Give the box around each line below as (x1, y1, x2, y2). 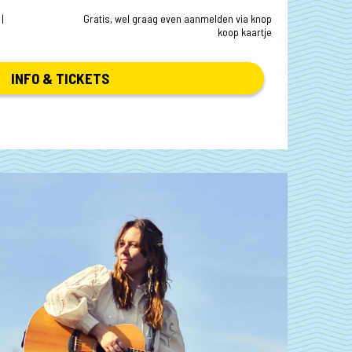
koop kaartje (218, 24, 272, 38)
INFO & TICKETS (10, 68, 109, 87)
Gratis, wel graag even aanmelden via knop (83, 11, 272, 25)
